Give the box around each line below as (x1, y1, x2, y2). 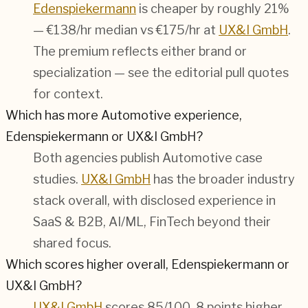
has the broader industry (151, 172, 295, 187)
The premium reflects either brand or (33, 44, 247, 59)
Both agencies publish (33, 151, 162, 166)
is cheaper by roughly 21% (136, 1, 289, 16)
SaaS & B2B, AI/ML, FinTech (33, 214, 195, 230)
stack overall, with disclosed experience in (33, 193, 276, 208)
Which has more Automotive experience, (5, 108, 242, 123)
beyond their (195, 214, 271, 230)
